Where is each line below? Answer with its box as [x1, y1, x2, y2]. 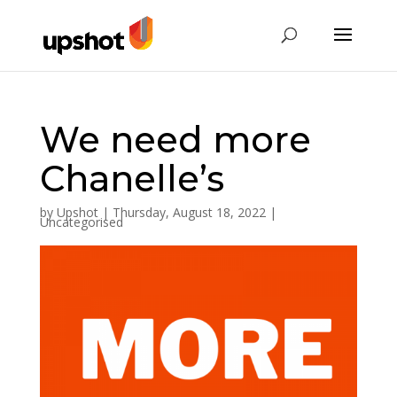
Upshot [56, 204, 98, 221]
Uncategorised [39, 214, 123, 230]
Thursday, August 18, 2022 [112, 204, 266, 221]
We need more [39, 118, 311, 161]
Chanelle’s [39, 157, 224, 200]
